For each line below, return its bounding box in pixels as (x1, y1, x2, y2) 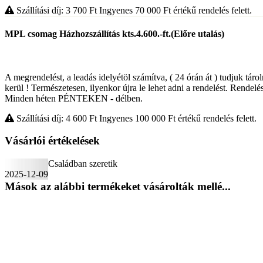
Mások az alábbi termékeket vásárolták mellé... (5, 180, 231, 193)
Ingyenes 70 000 (99, 5, 163, 16)
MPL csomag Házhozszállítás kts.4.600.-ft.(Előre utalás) (5, 29, 224, 39)
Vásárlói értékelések (5, 134, 100, 147)
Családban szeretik (48, 159, 117, 169)
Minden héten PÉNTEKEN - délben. (5, 93, 143, 103)
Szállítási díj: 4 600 (14, 113, 89, 123)
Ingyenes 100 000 (99, 113, 168, 123)
